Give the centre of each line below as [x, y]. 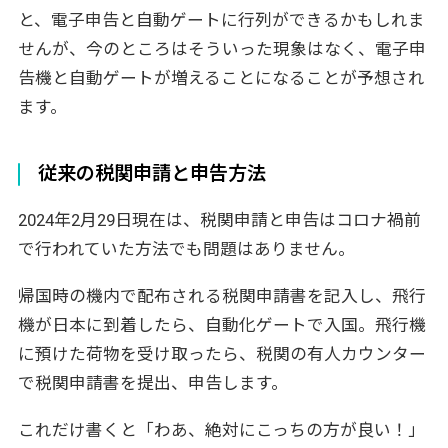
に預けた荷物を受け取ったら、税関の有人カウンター [221, 353]
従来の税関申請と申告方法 [152, 174]
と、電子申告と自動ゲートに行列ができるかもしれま [221, 20]
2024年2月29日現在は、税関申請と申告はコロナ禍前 [219, 220]
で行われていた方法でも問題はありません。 [186, 249]
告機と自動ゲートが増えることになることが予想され [221, 78]
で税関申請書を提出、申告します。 [152, 382]
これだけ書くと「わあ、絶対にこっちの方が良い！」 [221, 429]
